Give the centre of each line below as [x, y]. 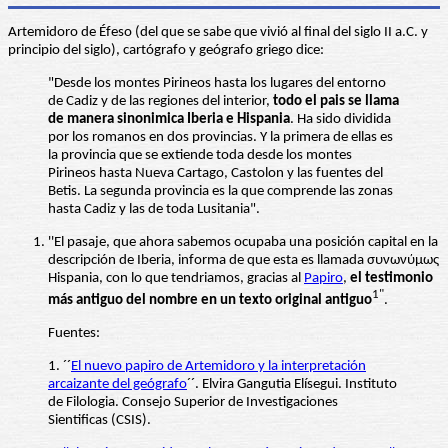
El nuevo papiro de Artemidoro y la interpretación [218, 366]
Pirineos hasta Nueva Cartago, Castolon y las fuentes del [215, 173]
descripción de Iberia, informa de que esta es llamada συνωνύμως [243, 260]
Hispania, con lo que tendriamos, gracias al [176, 278]
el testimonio [391, 278]
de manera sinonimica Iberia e [141, 119]
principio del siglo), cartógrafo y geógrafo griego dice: [166, 50]
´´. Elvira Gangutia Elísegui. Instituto [292, 384]
